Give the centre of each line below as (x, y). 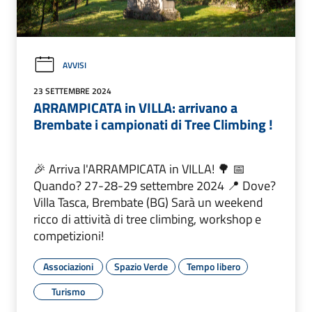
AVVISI (75, 65)
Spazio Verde (141, 267)
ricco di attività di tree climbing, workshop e (147, 219)
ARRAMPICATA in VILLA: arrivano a (135, 108)
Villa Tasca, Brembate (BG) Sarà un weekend (148, 203)
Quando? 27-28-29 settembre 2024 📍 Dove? (155, 186)
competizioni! (69, 236)
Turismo (68, 292)
